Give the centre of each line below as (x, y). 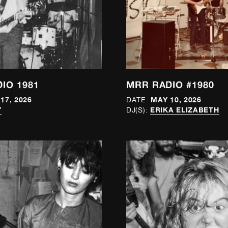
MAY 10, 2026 (176, 100)
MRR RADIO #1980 (170, 85)
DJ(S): (137, 110)
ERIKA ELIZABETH (185, 110)
